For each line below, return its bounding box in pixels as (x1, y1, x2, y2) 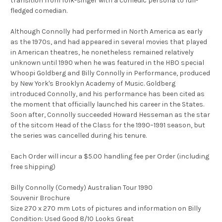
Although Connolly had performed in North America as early (10, 27, 203, 36)
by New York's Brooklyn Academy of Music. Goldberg (10, 79, 175, 88)
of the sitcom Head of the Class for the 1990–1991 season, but (10, 121, 205, 130)
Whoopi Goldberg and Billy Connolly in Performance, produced (10, 69, 210, 78)
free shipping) (10, 163, 55, 171)
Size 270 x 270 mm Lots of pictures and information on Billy (10, 204, 201, 213)
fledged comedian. (10, 6, 67, 15)
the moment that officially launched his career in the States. (10, 100, 204, 109)
